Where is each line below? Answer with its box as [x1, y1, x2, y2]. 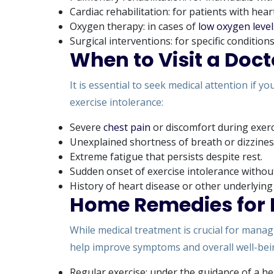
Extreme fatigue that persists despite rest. [70, 150, 262, 163]
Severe [70, 120, 103, 134]
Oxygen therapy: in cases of [70, 20, 198, 33]
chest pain [103, 120, 150, 134]
